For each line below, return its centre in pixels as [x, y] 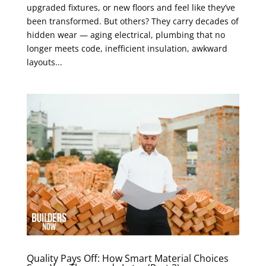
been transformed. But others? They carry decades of [132, 21]
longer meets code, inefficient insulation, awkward [127, 48]
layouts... [44, 62]
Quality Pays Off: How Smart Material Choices [127, 258]
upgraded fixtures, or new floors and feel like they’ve [131, 7]
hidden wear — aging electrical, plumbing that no [126, 34]
